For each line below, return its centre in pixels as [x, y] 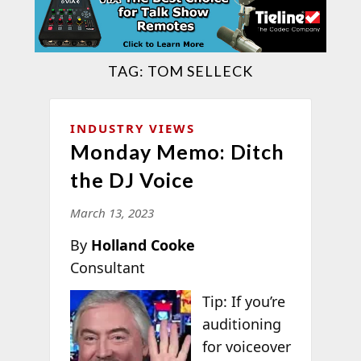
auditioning [242, 324]
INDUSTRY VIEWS [132, 128]
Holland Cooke [143, 245]
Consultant [107, 267]
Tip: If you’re [244, 301]
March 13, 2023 [112, 212]
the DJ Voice [132, 179]
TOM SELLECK [200, 71]
